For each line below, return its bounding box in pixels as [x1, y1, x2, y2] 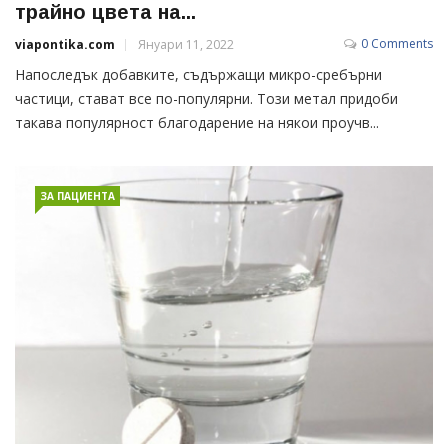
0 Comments [361, 35, 433, 53]
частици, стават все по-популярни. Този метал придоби [15, 89, 398, 109]
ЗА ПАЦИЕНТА [40, 189, 115, 204]
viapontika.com [15, 36, 115, 54]
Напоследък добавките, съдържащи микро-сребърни [15, 65, 382, 85]
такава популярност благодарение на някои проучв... [15, 113, 379, 133]
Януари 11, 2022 [138, 36, 234, 54]
